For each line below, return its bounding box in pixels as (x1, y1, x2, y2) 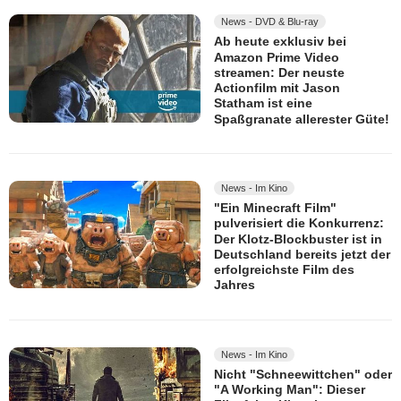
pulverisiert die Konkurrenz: (214, 216, 384, 231)
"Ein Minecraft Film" (214, 200, 337, 216)
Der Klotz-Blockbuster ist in (214, 231, 382, 246)
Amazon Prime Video (214, 49, 339, 64)
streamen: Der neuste (214, 65, 345, 81)
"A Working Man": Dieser (214, 382, 365, 397)
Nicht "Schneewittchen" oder (214, 367, 392, 382)
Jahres (214, 277, 255, 293)
